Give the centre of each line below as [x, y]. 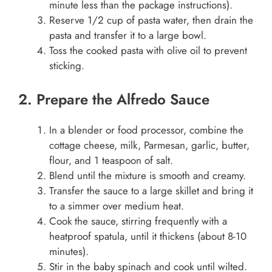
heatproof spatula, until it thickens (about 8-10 [148, 236]
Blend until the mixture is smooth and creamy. [148, 175]
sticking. [67, 65]
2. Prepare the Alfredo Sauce [114, 99]
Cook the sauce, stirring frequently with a [138, 221]
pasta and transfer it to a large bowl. [128, 35]
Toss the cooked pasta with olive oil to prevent [148, 50]
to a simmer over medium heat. [117, 206]
